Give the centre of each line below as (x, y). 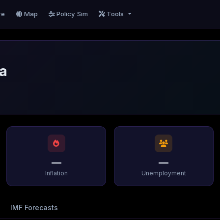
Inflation (56, 173)
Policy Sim (72, 14)
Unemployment (164, 173)
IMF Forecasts (34, 208)
